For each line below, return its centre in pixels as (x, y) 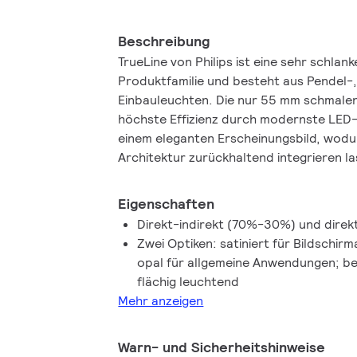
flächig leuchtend (188, 281)
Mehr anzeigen (161, 300)
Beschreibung (164, 41)
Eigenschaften (167, 203)
